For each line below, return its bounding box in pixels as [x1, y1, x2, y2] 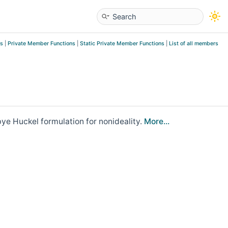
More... [144, 116, 169, 126]
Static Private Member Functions [80, 40, 164, 47]
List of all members [169, 40, 218, 47]
